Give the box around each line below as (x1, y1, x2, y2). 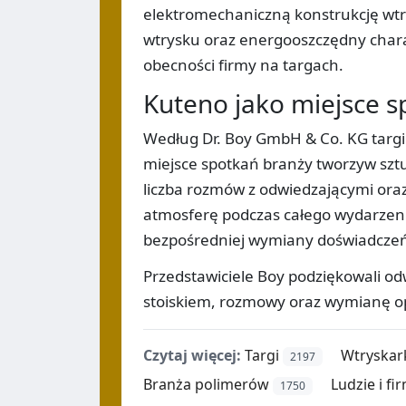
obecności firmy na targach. (143, 53, 343, 75)
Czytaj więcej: (143, 344, 241, 365)
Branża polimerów (143, 373, 269, 394)
